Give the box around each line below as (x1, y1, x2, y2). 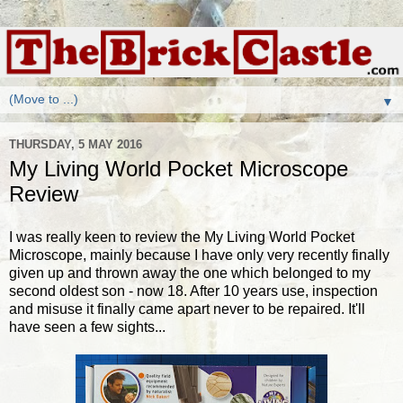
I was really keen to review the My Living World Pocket (9, 228, 354, 245)
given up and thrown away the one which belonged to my (9, 264, 371, 281)
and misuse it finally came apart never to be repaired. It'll (9, 300, 365, 317)
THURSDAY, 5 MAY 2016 (9, 137, 142, 151)
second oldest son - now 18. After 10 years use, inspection (9, 282, 378, 299)
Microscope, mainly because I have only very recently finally (9, 246, 390, 263)
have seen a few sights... (9, 318, 166, 335)
